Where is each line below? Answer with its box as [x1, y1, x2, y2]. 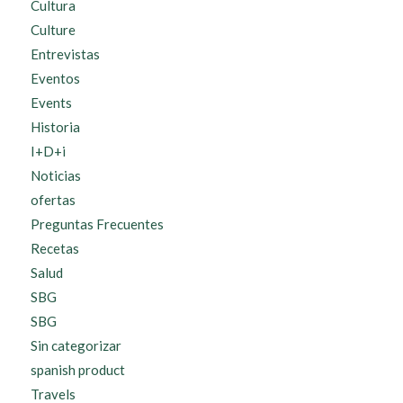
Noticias [30, 167, 81, 184]
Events [30, 94, 72, 112]
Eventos [30, 70, 80, 87]
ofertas [30, 192, 76, 209]
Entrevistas [30, 46, 100, 63]
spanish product [30, 362, 125, 379]
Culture [30, 22, 76, 39]
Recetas [30, 240, 79, 257]
